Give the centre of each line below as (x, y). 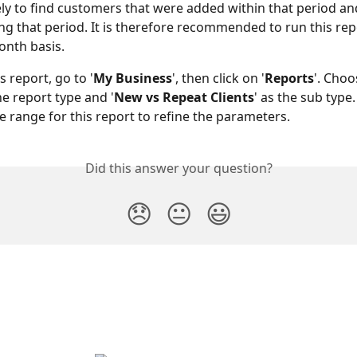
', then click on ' (218, 78)
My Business (133, 78)
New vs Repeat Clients (184, 97)
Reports (289, 78)
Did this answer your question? (178, 168)
